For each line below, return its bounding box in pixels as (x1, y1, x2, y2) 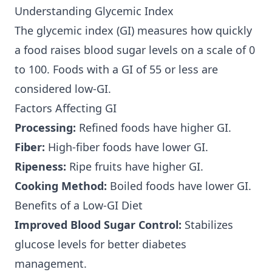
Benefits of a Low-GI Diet (15, 198, 143, 213)
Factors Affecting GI (15, 101, 117, 116)
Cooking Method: (15, 178, 107, 194)
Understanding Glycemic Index (15, 4, 174, 19)
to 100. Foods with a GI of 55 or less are (15, 62, 218, 77)
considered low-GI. (15, 81, 111, 97)
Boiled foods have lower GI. (107, 178, 251, 194)
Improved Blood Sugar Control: (15, 217, 182, 233)
